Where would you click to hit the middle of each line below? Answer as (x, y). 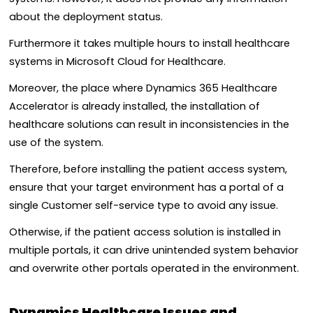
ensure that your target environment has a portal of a (146, 188)
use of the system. (58, 143)
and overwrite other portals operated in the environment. (155, 269)
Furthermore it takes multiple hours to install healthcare (150, 43)
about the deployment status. (87, 16)
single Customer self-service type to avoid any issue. (145, 206)
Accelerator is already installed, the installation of (134, 106)
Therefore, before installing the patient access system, (148, 169)
